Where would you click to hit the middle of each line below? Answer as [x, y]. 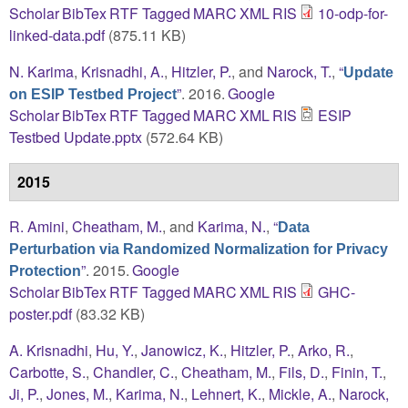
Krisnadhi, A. [122, 71]
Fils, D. [301, 372]
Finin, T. [357, 372]
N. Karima [41, 71]
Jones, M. [77, 393]
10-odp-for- [353, 13]
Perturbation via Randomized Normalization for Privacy [199, 249]
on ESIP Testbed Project [93, 94]
